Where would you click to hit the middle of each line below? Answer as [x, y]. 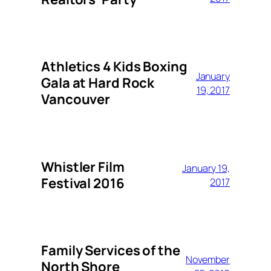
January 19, [206, 168]
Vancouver [76, 100]
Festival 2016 [83, 183]
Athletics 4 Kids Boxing [114, 67]
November [207, 260]
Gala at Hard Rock [98, 83]
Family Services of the [111, 250]
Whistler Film [83, 167]
